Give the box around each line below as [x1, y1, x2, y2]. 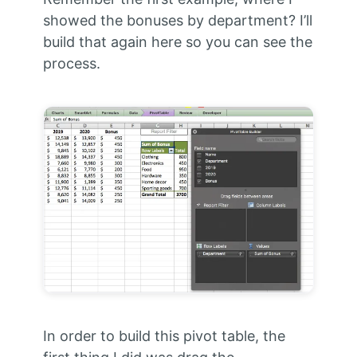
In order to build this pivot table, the [42, 327, 285, 344]
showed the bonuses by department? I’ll [42, 12, 312, 29]
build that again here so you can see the [42, 33, 312, 51]
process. [42, 55, 100, 73]
